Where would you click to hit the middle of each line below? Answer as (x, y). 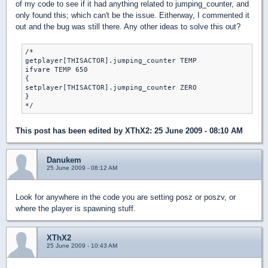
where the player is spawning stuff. (76, 208)
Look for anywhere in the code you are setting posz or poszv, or (126, 197)
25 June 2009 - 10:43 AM (82, 246)
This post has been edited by (70, 131)
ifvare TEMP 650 (57, 70)
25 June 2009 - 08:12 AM (82, 168)
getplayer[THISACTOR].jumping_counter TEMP (111, 61)
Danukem (64, 160)
